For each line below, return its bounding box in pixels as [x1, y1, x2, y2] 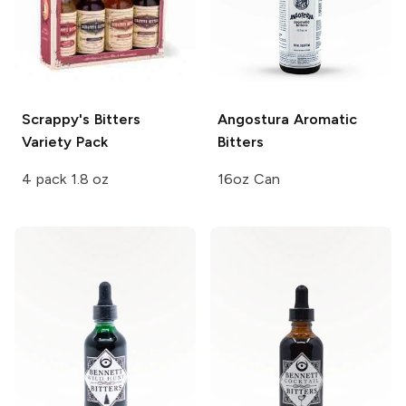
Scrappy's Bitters [22, 111, 140, 129]
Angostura [217, 111, 289, 129]
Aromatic [289, 111, 357, 129]
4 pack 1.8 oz [22, 170, 110, 188]
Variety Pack [22, 133, 108, 151]
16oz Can [217, 170, 280, 188]
